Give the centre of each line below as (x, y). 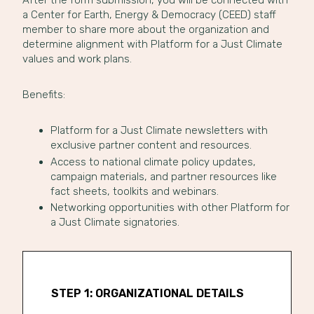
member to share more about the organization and (145, 29)
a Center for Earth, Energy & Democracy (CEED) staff (149, 15)
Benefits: (43, 95)
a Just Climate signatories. (115, 222)
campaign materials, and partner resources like (163, 176)
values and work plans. (77, 59)
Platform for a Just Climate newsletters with (159, 130)
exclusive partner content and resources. (151, 145)
